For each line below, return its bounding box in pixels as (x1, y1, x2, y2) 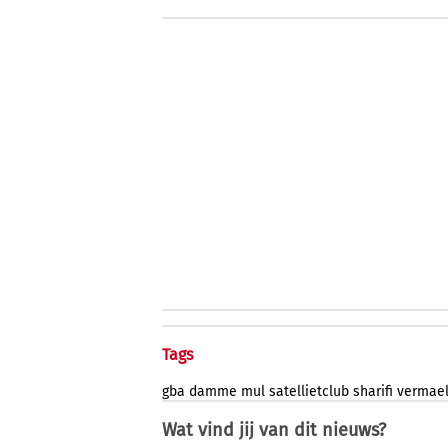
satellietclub (269, 383, 349, 401)
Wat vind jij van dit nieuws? (162, 419, 386, 442)
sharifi (353, 383, 393, 401)
